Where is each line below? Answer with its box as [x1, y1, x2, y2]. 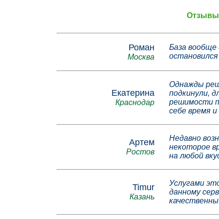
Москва [127, 53, 154, 62]
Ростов [126, 148, 154, 156]
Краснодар [115, 98, 154, 107]
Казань [129, 193, 154, 201]
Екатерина [111, 88, 154, 98]
